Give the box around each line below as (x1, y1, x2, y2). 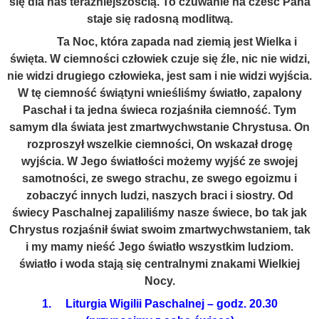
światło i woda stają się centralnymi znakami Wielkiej (19, 258, 300, 270)
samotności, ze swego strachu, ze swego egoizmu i (22, 172, 297, 184)
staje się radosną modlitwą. (86, 13, 233, 25)
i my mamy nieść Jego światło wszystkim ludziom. (26, 241, 293, 253)
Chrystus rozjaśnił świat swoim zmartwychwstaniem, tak (9, 224, 310, 236)
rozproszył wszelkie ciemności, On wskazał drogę (26, 138, 293, 150)
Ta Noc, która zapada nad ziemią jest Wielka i (22, 36, 297, 48)
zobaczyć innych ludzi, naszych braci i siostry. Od (26, 189, 293, 202)
